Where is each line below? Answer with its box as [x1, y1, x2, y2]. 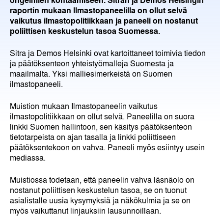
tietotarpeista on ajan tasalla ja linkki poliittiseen [10, 131, 176, 142]
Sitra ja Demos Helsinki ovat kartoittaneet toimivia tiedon [10, 47, 206, 58]
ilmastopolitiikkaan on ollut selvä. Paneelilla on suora [10, 110, 194, 122]
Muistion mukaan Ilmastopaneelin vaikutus [10, 100, 158, 111]
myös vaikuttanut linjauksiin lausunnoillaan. [10, 204, 161, 216]
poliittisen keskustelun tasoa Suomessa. [10, 25, 160, 36]
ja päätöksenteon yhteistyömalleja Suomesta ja [10, 57, 174, 69]
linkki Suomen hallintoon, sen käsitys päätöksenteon [10, 120, 192, 132]
